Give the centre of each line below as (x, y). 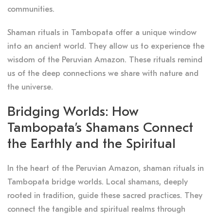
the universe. (30, 87)
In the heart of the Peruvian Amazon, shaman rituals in (106, 168)
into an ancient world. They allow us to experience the (106, 46)
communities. (31, 9)
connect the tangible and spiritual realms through (96, 209)
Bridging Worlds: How (73, 111)
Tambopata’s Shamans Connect (100, 127)
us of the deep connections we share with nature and (103, 73)
